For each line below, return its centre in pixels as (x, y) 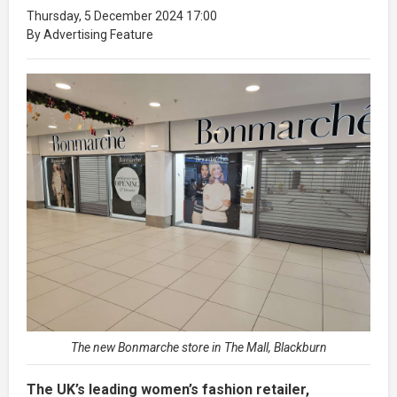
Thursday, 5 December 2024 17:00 (122, 16)
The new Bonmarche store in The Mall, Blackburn (198, 347)
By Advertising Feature (90, 34)
